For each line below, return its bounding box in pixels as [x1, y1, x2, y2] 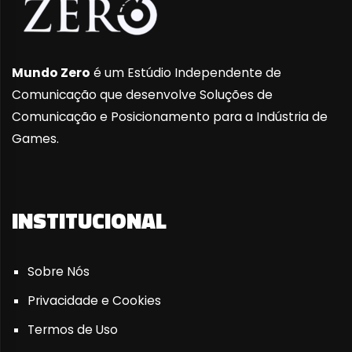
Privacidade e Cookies [27, 291, 161, 309]
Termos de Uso [27, 321, 118, 338]
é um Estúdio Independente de [90, 64, 281, 81]
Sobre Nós [27, 262, 90, 280]
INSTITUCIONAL [12, 203, 167, 237]
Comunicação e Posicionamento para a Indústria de [12, 108, 328, 125]
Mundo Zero [12, 64, 90, 81]
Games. [12, 130, 59, 147]
